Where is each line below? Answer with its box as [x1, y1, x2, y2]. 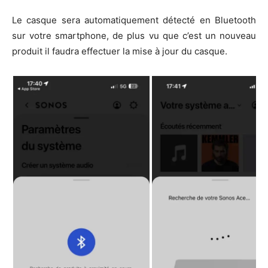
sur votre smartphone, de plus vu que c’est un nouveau [12, 30, 256, 41]
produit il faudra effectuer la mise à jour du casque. [12, 45, 227, 57]
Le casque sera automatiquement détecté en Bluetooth [12, 14, 256, 26]
